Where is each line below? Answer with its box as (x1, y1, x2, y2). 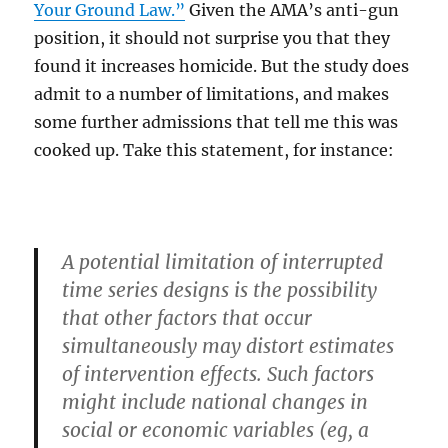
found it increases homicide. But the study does (34, 55, 410, 76)
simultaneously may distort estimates (62, 333, 395, 358)
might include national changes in (62, 389, 369, 414)
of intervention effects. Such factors (62, 361, 375, 386)
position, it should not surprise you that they (34, 27, 391, 48)
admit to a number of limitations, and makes (34, 83, 390, 104)
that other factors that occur (62, 305, 313, 330)
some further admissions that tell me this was (34, 111, 399, 132)
